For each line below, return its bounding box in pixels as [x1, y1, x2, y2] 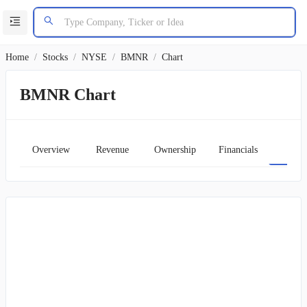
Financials [218, 144, 258, 155]
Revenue [96, 144, 129, 155]
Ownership [154, 144, 196, 155]
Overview [32, 144, 70, 155]
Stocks [42, 52, 68, 62]
